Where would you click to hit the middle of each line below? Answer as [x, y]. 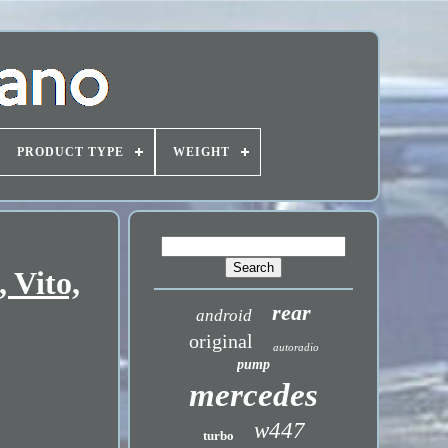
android [224, 315]
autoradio [295, 347]
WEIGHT [201, 152]
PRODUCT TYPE [70, 152]
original [220, 341]
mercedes [254, 395]
